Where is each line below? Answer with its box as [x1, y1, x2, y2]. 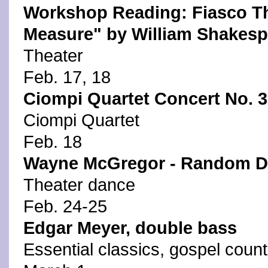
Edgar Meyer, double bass [23, 218, 237, 237]
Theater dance [23, 175, 135, 194]
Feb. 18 [23, 132, 82, 151]
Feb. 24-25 [23, 197, 107, 216]
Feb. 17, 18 [23, 68, 111, 87]
